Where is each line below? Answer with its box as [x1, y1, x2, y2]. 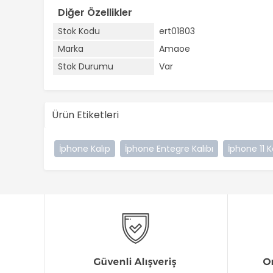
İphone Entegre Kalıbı [125, 143, 213, 155]
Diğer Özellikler [58, 5, 132, 19]
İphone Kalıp [59, 143, 110, 155]
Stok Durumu [58, 60, 113, 73]
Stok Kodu [58, 25, 100, 37]
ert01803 [159, 25, 195, 37]
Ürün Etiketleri [52, 108, 119, 122]
